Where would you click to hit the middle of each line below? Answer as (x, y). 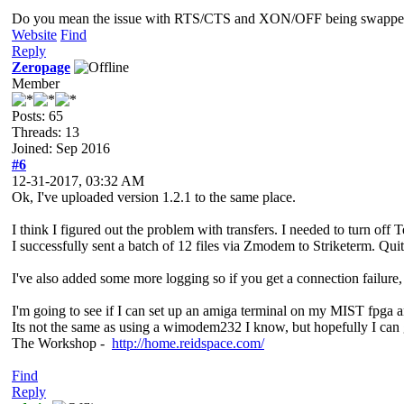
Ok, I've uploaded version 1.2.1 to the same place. (154, 197)
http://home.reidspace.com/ (188, 343)
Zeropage (41, 67)
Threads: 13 (46, 132)
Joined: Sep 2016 (61, 148)
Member (36, 83)
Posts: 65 (37, 115)
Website (34, 34)
